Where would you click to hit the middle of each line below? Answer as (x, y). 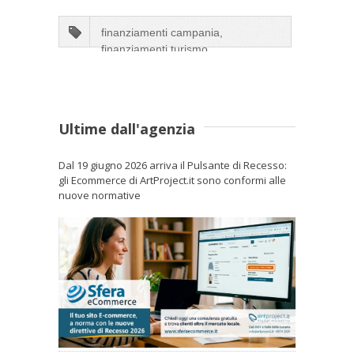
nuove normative (100, 195)
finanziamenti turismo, (156, 49)
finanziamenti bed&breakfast (172, 82)
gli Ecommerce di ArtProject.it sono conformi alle (172, 180)
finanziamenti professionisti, (170, 65)
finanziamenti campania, (162, 32)
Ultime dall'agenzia (127, 128)
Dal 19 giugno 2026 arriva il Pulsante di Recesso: (173, 165)
